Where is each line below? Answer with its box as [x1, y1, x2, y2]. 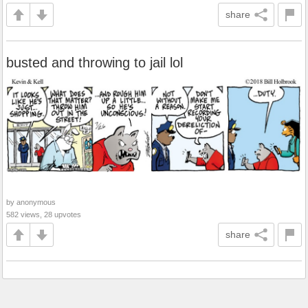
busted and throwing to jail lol [6, 55, 183, 70]
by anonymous [6, 198, 56, 206]
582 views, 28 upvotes [6, 210, 81, 219]
